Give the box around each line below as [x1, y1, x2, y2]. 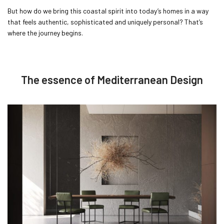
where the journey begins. [7, 28, 83, 37]
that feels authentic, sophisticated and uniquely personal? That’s [7, 17, 203, 26]
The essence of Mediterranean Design [21, 73, 203, 86]
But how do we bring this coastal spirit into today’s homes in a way [7, 6, 208, 15]
